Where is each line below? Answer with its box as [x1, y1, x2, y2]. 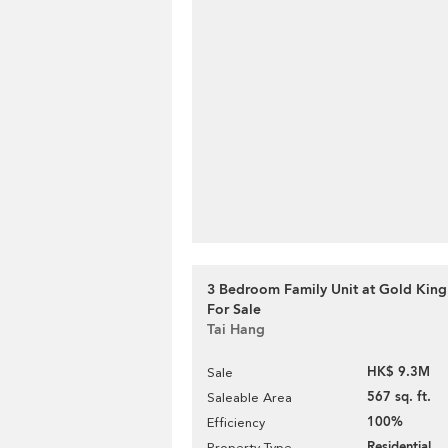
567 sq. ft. [367, 388, 431, 406]
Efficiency [207, 415, 265, 430]
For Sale [207, 300, 261, 319]
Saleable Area [207, 390, 292, 405]
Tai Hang [207, 320, 265, 339]
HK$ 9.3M [367, 363, 430, 381]
